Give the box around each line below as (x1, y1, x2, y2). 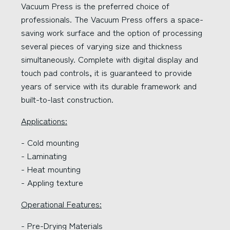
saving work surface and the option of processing (21, 26, 202, 39)
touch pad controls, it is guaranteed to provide (21, 66, 192, 79)
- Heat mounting (21, 163, 81, 175)
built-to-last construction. (21, 93, 113, 105)
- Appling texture (21, 176, 83, 188)
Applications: (21, 114, 67, 127)
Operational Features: (21, 198, 102, 210)
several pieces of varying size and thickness (21, 40, 182, 52)
